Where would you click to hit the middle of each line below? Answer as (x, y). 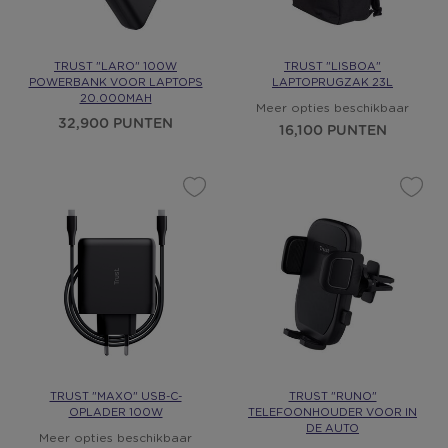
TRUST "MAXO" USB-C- (115, 396)
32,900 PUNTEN (115, 124)
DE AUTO (332, 428)
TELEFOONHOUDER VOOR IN (332, 412)
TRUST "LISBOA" (332, 66)
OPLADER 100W (115, 412)
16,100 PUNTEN (332, 131)
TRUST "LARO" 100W (115, 66)
